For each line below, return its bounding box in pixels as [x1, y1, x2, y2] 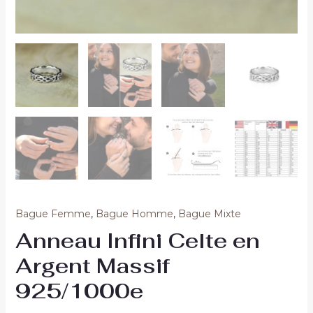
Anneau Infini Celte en [15, 227, 260, 255]
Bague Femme [15, 208, 91, 221]
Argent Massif [15, 252, 170, 280]
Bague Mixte [177, 208, 241, 221]
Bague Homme [95, 208, 173, 221]
